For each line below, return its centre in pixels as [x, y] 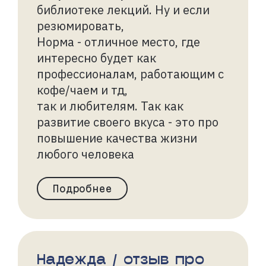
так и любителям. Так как [110, 106]
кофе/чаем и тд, [82, 90]
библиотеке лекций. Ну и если [123, 9]
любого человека [85, 154]
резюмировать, [80, 26]
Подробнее [82, 188]
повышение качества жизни [117, 138]
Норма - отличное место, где [118, 42]
